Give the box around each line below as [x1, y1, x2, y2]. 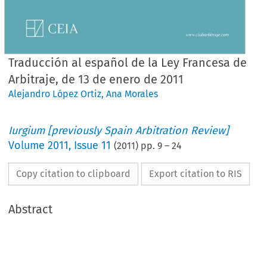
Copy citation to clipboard [16, 167, 131, 179]
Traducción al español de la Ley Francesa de [8, 55, 247, 70]
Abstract [8, 201, 53, 216]
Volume [8, 138, 48, 152]
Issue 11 [74, 138, 111, 152]
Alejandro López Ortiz [8, 88, 102, 100]
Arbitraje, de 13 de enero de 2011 [8, 72, 184, 86]
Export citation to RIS [149, 167, 243, 179]
